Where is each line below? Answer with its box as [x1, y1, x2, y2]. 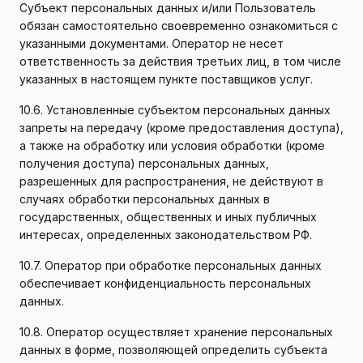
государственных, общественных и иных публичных [19, 210, 317, 224]
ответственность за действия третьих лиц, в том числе [19, 54, 341, 68]
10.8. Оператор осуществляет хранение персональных [19, 325, 333, 339]
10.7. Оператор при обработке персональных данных [19, 258, 322, 272]
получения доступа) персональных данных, [19, 156, 269, 170]
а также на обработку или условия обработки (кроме [19, 139, 325, 152]
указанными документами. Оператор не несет [19, 36, 284, 50]
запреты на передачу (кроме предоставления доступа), [19, 121, 344, 135]
